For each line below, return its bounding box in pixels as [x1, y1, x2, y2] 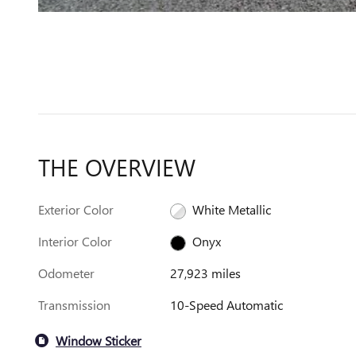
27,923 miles [170, 265, 242, 281]
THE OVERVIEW [38, 151, 195, 183]
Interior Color [38, 233, 112, 250]
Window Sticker [56, 331, 141, 349]
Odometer [38, 265, 95, 281]
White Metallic [192, 201, 272, 218]
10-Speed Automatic [170, 296, 284, 313]
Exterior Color [38, 201, 114, 218]
